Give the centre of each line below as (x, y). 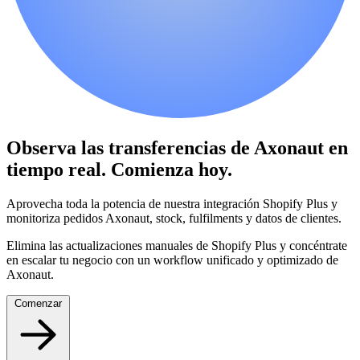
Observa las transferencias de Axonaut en (177, 147)
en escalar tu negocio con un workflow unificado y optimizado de (172, 260)
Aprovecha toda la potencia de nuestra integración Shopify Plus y (172, 203)
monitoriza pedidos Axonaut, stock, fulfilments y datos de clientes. (174, 218)
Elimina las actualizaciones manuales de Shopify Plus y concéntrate (177, 245)
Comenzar (38, 303)
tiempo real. (59, 169)
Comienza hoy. (172, 169)
